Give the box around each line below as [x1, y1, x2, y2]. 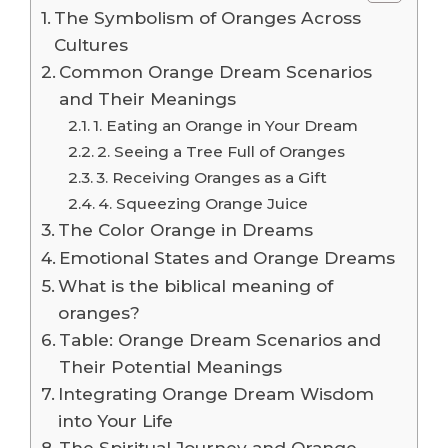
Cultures [54, 33, 129, 55]
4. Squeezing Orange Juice [98, 193, 309, 213]
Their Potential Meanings [59, 355, 283, 377]
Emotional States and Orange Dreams [59, 246, 396, 268]
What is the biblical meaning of [58, 274, 334, 296]
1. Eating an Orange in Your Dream [93, 115, 359, 135]
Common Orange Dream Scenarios [59, 60, 373, 82]
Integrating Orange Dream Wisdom [58, 382, 375, 404]
